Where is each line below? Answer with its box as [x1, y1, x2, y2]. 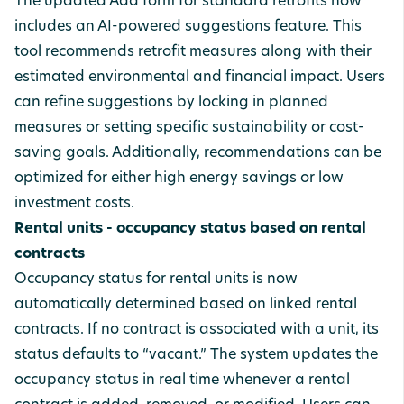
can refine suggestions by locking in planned [14, 96, 328, 110]
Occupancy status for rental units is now [14, 272, 298, 287]
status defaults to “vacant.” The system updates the [14, 348, 378, 363]
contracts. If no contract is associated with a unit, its [14, 323, 379, 337]
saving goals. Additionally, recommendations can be [14, 146, 381, 161]
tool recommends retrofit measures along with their [14, 45, 372, 60]
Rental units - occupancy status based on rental [14, 222, 366, 236]
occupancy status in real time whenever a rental [14, 373, 350, 388]
